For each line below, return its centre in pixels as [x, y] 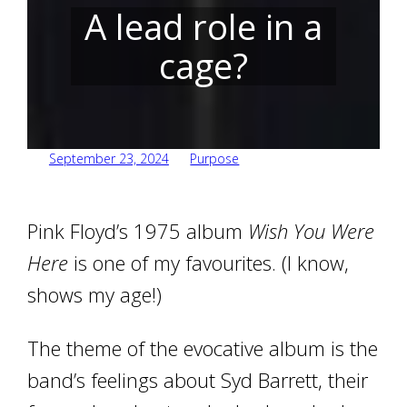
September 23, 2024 [109, 159]
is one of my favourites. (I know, [209, 263]
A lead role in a [203, 26]
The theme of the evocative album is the [203, 348]
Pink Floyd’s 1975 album [138, 231]
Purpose [215, 159]
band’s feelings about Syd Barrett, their [198, 380]
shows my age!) [95, 294]
